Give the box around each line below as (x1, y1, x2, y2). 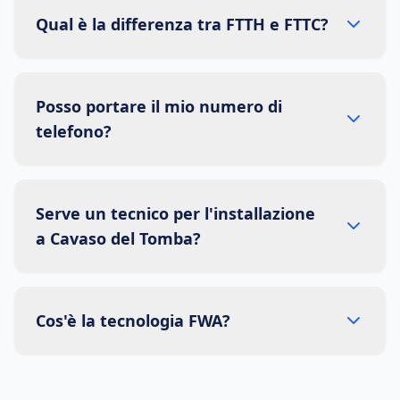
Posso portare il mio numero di (36, 96, 282, 117)
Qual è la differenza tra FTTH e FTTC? (36, 13, 329, 35)
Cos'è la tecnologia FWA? (36, 310, 230, 331)
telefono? (36, 121, 112, 142)
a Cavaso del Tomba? (36, 228, 201, 249)
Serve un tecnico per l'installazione (36, 203, 315, 224)
